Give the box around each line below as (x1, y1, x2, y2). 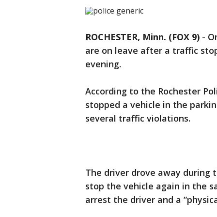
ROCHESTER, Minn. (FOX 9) (85, 31, 200, 43)
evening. (85, 58, 124, 70)
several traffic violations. (85, 112, 190, 124)
